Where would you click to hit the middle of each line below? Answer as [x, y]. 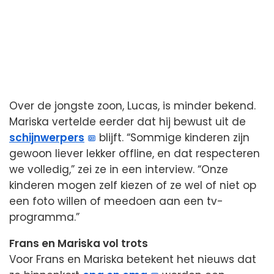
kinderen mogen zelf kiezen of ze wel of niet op [133, 185]
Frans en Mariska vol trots [79, 243]
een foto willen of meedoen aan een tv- [116, 201]
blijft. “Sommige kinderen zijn [173, 137]
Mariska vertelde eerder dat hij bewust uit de [128, 121]
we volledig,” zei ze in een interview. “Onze [119, 169]
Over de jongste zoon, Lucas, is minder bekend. [132, 106]
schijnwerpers [47, 137]
